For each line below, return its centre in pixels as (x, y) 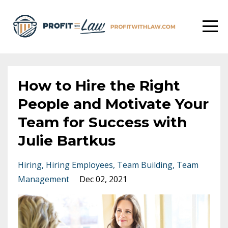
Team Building (145, 165)
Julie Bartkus (67, 140)
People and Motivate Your (113, 104)
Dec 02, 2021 (103, 179)
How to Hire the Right (99, 85)
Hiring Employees (79, 165)
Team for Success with (102, 122)
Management (44, 179)
